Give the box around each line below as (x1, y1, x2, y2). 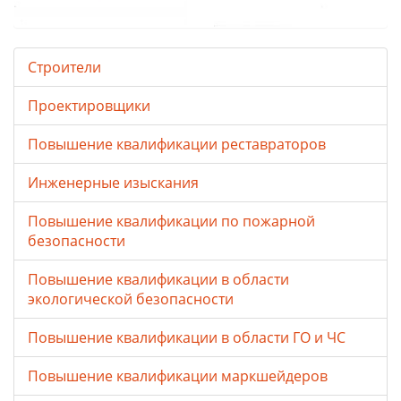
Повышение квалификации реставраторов (28, 133, 326, 154)
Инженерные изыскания (28, 172, 199, 192)
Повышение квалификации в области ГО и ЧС (28, 327, 346, 347)
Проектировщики (28, 95, 150, 115)
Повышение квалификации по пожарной (28, 210, 315, 231)
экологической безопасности (28, 288, 234, 309)
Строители (28, 56, 101, 77)
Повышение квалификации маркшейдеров (28, 365, 328, 386)
